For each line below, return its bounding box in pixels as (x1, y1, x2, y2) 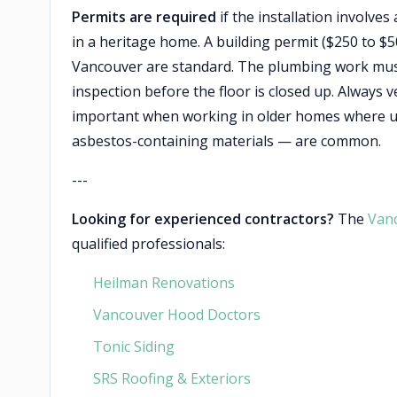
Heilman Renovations (93, 273, 235, 292)
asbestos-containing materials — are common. (72, 131, 381, 151)
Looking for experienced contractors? (72, 209, 334, 229)
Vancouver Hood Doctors (93, 305, 261, 324)
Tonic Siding (93, 337, 175, 356)
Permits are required (72, 7, 216, 27)
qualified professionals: (72, 234, 225, 253)
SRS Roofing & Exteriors (93, 369, 251, 388)
